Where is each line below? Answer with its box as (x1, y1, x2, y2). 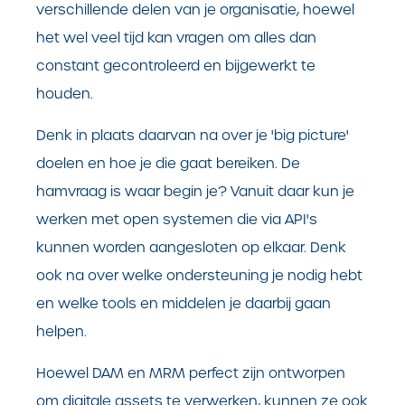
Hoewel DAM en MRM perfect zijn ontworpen (36, 364, 345, 382)
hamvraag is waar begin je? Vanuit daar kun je (36, 183, 354, 201)
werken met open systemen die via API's (36, 211, 317, 229)
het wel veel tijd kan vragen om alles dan (36, 29, 316, 47)
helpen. (36, 323, 87, 341)
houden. (36, 85, 93, 103)
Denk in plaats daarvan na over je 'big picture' (36, 127, 349, 145)
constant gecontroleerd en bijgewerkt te (36, 57, 316, 75)
